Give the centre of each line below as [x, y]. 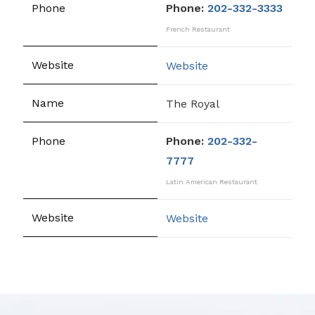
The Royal [193, 103]
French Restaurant [198, 29]
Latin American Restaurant [212, 182]
